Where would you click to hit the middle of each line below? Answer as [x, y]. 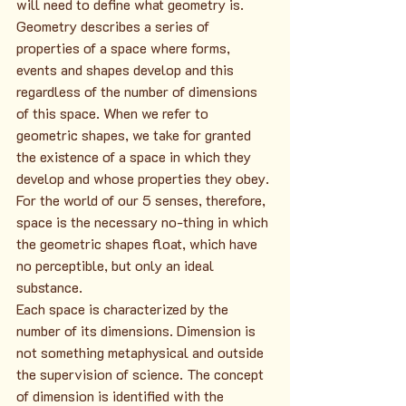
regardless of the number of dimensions [139, 91]
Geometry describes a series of [115, 26]
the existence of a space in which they [135, 156]
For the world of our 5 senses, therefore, [143, 200]
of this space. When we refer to [114, 113]
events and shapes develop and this [127, 69]
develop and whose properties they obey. [143, 178]
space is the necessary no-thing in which [144, 222]
